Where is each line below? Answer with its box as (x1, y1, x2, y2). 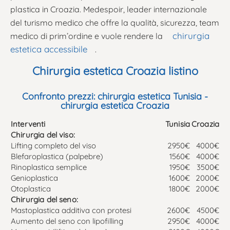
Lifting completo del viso (11, 140, 96, 150)
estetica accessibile (10, 43, 87, 54)
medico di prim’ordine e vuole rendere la (10, 30, 165, 41)
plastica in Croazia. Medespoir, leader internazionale (10, 4, 207, 14)
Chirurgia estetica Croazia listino (32, 63, 198, 78)
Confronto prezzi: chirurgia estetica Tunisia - (22, 90, 208, 102)
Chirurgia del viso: (11, 129, 75, 140)
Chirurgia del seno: (11, 194, 78, 204)
